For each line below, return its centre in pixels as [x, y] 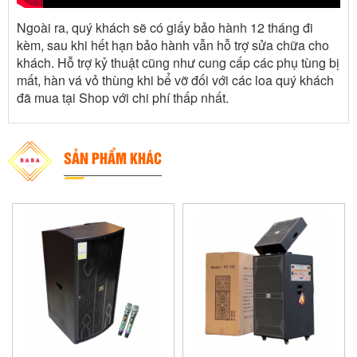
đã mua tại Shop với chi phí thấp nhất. [123, 97]
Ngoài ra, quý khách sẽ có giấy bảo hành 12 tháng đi [165, 27]
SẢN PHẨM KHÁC [113, 157]
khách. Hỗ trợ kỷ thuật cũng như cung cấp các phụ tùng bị [178, 62]
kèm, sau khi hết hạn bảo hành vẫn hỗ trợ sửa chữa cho [173, 45]
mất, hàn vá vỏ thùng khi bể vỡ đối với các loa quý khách [175, 80]
